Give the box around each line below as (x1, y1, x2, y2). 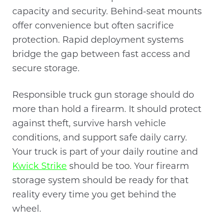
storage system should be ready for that (12, 176, 189, 186)
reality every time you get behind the (12, 191, 177, 200)
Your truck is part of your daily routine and (12, 148, 198, 158)
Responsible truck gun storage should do (12, 91, 194, 101)
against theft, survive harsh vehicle (12, 119, 166, 129)
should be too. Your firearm (67, 162, 190, 172)
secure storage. (12, 64, 80, 74)
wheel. (12, 205, 42, 215)
